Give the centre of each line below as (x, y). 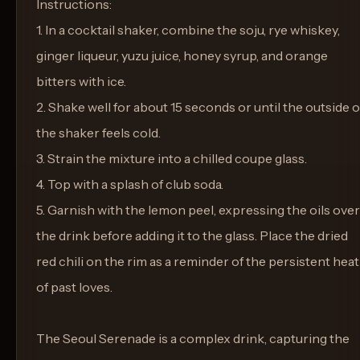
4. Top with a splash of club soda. (130, 184)
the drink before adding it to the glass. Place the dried (192, 235)
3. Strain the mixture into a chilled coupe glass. (172, 158)
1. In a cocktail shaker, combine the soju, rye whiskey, (188, 30)
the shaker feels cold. (98, 133)
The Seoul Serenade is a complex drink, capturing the (193, 338)
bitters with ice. (81, 81)
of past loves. (74, 287)
